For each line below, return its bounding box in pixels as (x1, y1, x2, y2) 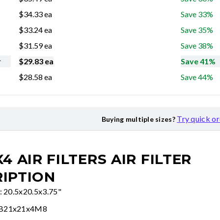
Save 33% (181, 9, 213, 19)
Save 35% (181, 25, 213, 35)
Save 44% (181, 72, 213, 82)
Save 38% (181, 41, 213, 51)
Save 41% (181, 56, 216, 66)
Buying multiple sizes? (101, 115, 175, 124)
